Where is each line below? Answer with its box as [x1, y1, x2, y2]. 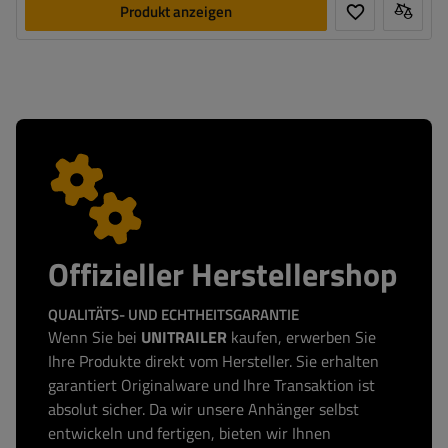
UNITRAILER [141, 325, 227, 349]
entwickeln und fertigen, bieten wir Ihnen [48, 421, 331, 445]
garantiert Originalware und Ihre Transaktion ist [48, 373, 375, 397]
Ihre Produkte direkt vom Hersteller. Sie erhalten [48, 349, 379, 373]
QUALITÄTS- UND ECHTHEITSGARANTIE [48, 303, 299, 326]
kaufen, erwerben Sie [227, 325, 376, 349]
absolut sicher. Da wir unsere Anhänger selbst [48, 397, 359, 421]
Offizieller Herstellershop [48, 250, 397, 298]
